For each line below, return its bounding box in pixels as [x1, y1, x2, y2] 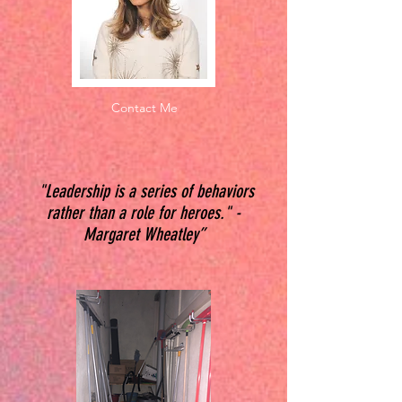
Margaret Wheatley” [83, 223, 205, 245]
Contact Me [111, 100, 178, 116]
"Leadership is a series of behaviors [33, 180, 254, 202]
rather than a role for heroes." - [47, 202, 240, 223]
